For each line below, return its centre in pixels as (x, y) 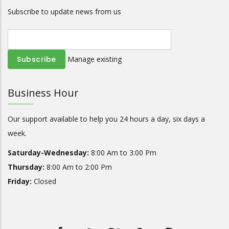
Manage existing (94, 59)
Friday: (20, 181)
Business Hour (43, 93)
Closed (44, 181)
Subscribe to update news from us (64, 11)
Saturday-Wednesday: (48, 152)
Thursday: (26, 167)
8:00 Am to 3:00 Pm (123, 152)
